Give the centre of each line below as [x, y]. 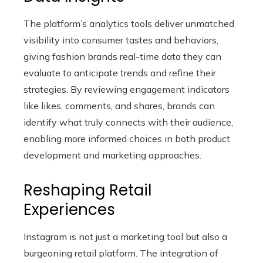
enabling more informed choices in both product [127, 139]
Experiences [69, 210]
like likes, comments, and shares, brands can [119, 106]
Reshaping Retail [87, 190]
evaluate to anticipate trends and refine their [120, 73]
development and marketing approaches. [112, 155]
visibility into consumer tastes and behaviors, [121, 40]
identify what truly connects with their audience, [128, 122]
